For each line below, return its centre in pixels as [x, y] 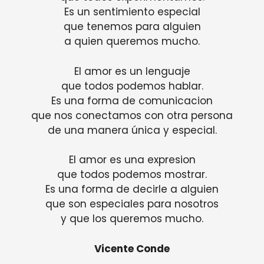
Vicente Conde [132, 248]
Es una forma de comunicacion [132, 100]
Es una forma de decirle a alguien [132, 189]
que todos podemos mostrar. [132, 175]
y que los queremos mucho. [132, 219]
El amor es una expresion [132, 160]
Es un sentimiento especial [132, 12]
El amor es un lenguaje [132, 71]
